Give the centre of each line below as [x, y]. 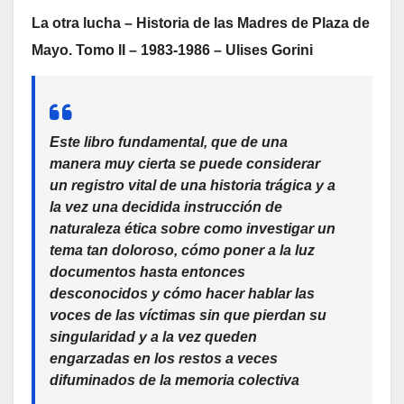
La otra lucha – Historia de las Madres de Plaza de [201, 23]
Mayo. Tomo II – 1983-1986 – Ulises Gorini [172, 50]
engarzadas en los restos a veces [164, 358]
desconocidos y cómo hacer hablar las [182, 293]
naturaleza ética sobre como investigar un [193, 228]
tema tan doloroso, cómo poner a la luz [182, 250]
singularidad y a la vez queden [153, 336]
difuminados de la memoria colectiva [174, 380]
